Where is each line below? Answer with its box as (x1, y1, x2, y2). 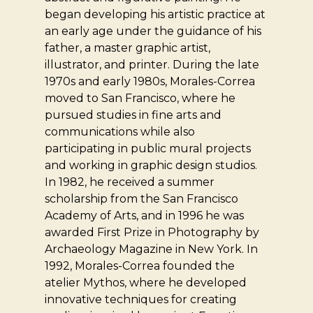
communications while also (45, 125, 196, 139)
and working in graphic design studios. (45, 159, 258, 173)
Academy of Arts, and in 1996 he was (45, 209, 245, 223)
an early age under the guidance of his (45, 24, 262, 38)
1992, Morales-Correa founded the (45, 259, 235, 273)
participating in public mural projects (45, 142, 252, 156)
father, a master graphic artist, (45, 41, 211, 55)
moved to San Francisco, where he (45, 92, 236, 105)
